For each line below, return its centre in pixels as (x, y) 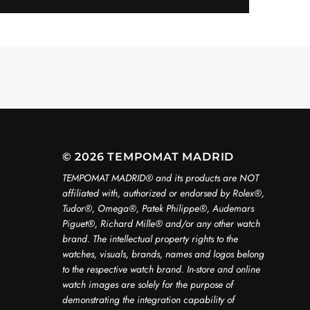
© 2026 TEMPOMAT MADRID (148, 157)
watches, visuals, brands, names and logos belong (163, 254)
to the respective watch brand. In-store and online (161, 269)
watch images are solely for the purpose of (147, 284)
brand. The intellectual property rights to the (150, 239)
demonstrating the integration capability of (148, 300)
